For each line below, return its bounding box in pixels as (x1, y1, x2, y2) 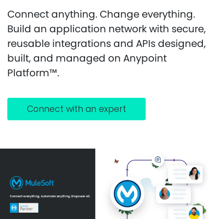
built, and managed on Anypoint (7, 51, 167, 65)
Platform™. (7, 66, 59, 80)
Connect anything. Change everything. (7, 7, 195, 21)
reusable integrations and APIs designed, (7, 37, 206, 50)
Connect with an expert (27, 103, 126, 115)
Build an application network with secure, (7, 22, 206, 36)
